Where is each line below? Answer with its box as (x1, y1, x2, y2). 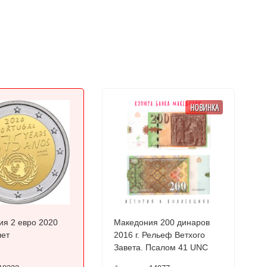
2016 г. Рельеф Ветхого (114, 230, 206, 240)
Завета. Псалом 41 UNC (114, 243, 209, 252)
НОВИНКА (190, 101, 219, 113)
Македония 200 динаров (114, 218, 210, 227)
